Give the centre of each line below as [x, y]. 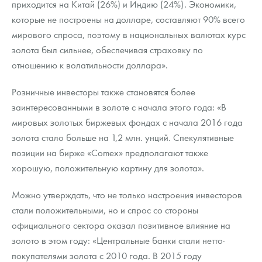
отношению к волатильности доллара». [90, 65]
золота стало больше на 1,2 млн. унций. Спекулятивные [123, 137]
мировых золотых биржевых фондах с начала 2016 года [127, 122]
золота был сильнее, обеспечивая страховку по [107, 50]
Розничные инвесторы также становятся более [104, 92]
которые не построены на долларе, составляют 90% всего [128, 19]
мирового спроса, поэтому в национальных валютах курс [129, 35]
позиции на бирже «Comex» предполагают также [110, 153]
